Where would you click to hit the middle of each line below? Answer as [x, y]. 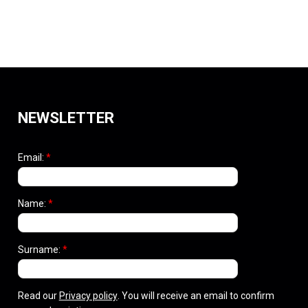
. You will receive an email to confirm [196, 295]
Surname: [40, 249]
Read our [38, 295]
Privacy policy [88, 295]
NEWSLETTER [66, 117]
